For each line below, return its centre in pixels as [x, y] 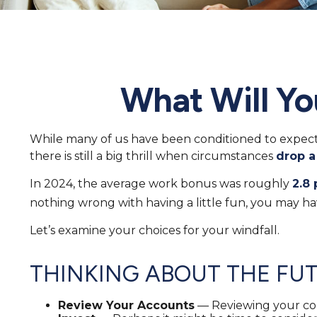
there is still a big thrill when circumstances [153, 156]
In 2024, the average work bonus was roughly [161, 183]
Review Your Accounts [126, 305]
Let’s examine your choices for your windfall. [155, 230]
